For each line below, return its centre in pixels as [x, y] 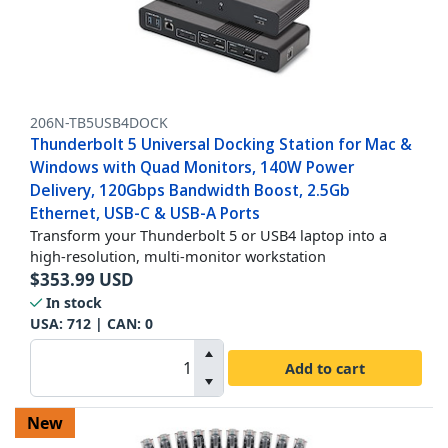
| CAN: [118, 324]
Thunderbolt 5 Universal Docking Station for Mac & [221, 144]
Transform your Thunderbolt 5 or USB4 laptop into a [208, 235]
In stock [74, 303]
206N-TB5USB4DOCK [99, 123]
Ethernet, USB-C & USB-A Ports [145, 213]
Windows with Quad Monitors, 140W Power [192, 167]
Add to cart [325, 367]
